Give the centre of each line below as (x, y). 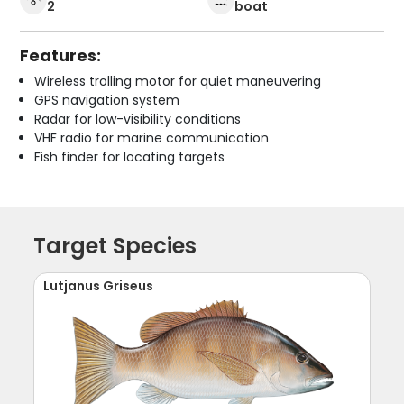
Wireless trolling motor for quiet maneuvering (178, 82)
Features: (61, 56)
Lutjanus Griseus (99, 286)
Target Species (115, 246)
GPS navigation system (107, 101)
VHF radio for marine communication (152, 138)
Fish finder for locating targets (130, 157)
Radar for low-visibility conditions (138, 119)
